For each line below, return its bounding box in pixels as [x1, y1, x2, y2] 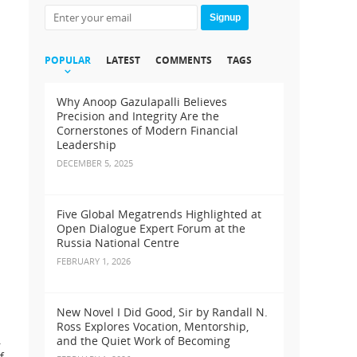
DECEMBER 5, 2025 [57, 157, 133, 170]
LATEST [106, 53, 140, 68]
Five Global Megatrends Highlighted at [57, 206, 261, 222]
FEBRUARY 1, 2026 [57, 255, 131, 268]
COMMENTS [155, 53, 212, 68]
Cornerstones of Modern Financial [57, 123, 238, 139]
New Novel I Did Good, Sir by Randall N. [57, 304, 268, 320]
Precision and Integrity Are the [57, 108, 219, 124]
